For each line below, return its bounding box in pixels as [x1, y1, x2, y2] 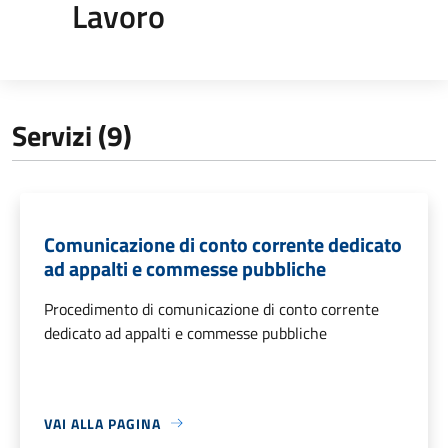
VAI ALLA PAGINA [44, 412, 161, 434]
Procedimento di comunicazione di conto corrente [44, 296, 379, 321]
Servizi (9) [12, 113, 132, 157]
